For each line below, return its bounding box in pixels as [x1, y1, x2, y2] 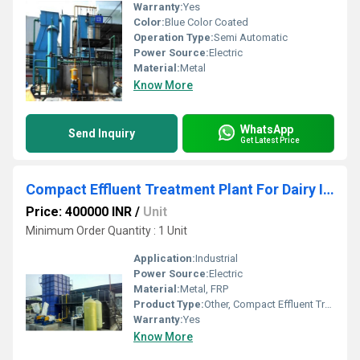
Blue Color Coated [165, 16, 248, 28]
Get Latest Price [240, 135, 300, 145]
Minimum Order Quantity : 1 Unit [26, 224, 187, 237]
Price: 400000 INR [26, 204, 132, 219]
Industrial [195, 252, 238, 264]
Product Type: [133, 298, 204, 310]
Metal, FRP [180, 283, 228, 295]
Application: [133, 252, 195, 264]
